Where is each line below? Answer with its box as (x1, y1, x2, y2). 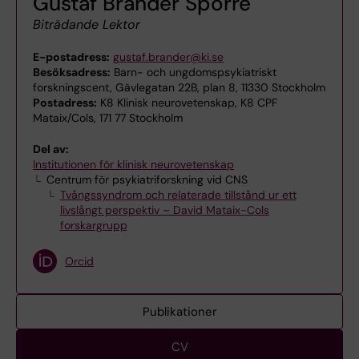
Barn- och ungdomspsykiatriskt (111, 65, 276, 80)
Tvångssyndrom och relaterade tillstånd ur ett (59, 188, 296, 203)
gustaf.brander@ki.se (113, 50, 224, 65)
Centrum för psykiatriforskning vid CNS (46, 172, 248, 188)
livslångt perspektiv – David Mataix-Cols (59, 203, 269, 218)
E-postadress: (33, 50, 110, 65)
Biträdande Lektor (33, 16, 140, 34)
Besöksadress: (33, 65, 111, 80)
